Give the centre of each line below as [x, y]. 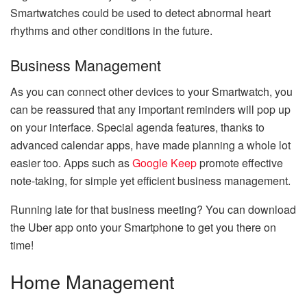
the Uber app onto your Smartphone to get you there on [143, 227]
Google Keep [164, 162]
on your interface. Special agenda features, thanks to [137, 127]
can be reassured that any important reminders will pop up [150, 109]
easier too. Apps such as [71, 162]
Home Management [93, 282]
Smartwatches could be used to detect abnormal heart [140, 13]
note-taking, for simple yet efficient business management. [150, 180]
